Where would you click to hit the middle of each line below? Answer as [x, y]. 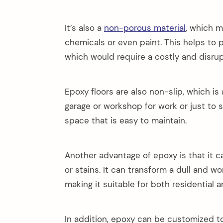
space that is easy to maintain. [126, 120]
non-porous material [145, 28]
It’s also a [84, 28]
